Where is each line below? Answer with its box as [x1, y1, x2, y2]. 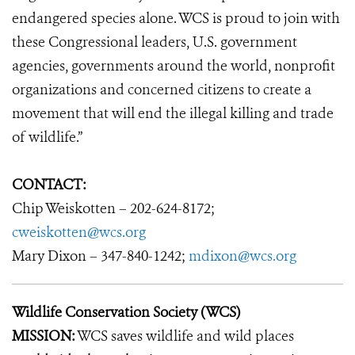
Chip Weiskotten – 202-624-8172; [12, 199, 215, 218]
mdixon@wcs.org [189, 246, 296, 265]
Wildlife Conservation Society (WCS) [12, 303, 240, 322]
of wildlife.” [12, 128, 82, 147]
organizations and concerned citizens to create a [12, 80, 311, 99]
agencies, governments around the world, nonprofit [12, 56, 335, 75]
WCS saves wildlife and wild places [75, 326, 294, 345]
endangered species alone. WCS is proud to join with [12, 9, 340, 28]
